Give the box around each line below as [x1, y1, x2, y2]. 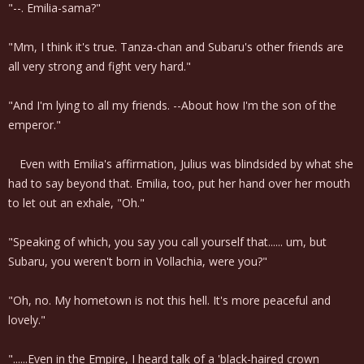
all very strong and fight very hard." [8, 58, 191, 74]
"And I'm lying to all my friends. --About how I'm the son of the [8, 97, 336, 113]
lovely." [8, 312, 45, 327]
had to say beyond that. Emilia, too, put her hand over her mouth [8, 175, 350, 191]
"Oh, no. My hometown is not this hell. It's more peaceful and [8, 292, 331, 308]
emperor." [8, 117, 61, 132]
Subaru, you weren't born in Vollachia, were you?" [8, 253, 267, 269]
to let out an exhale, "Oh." [8, 195, 145, 210]
